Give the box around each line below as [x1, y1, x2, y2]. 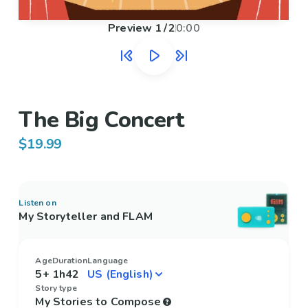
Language [87, 255, 129, 267]
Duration [52, 255, 88, 267]
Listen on [19, 197, 56, 209]
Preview [108, 21, 153, 36]
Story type [35, 283, 77, 294]
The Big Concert [19, 105, 184, 135]
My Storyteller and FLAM [19, 209, 153, 225]
